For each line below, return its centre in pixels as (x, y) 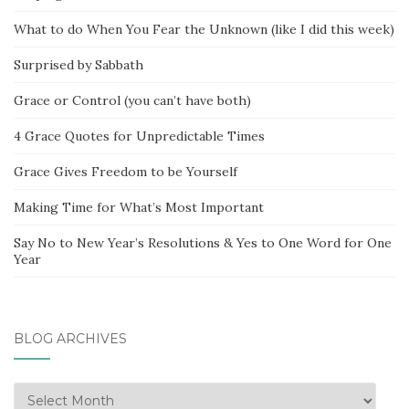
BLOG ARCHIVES (70, 339)
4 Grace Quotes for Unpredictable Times (139, 136)
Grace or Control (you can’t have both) (132, 100)
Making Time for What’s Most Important (139, 207)
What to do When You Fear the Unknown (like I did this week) (204, 29)
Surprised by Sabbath (79, 65)
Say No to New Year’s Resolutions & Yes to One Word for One (203, 243)
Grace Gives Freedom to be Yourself (126, 172)
